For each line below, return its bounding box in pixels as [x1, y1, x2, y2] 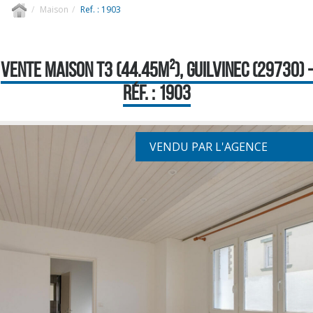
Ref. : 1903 [80, 3, 121, 15]
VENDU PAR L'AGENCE [150, 139, 268, 154]
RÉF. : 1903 [122, 81, 191, 104]
